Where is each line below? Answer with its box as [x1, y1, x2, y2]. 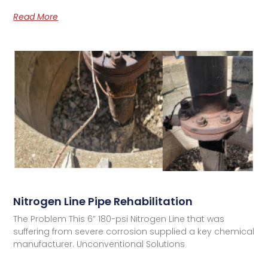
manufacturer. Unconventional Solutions [13, 238, 185, 251]
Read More [13, 10, 59, 23]
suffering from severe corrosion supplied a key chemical [13, 226, 255, 238]
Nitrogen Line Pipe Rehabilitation [13, 194, 193, 209]
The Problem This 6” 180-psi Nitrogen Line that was [13, 213, 225, 226]
